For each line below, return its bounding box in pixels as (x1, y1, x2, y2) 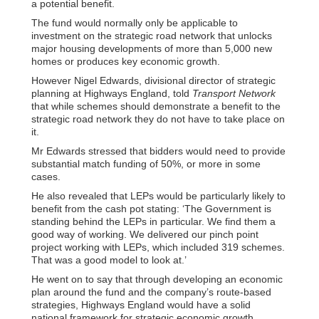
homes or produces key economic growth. (31, 55, 220, 67)
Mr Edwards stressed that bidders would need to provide (31, 145, 286, 157)
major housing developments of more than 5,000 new (31, 42, 272, 54)
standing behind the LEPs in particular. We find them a (31, 215, 276, 227)
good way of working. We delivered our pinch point (31, 228, 258, 240)
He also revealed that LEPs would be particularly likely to (31, 189, 286, 202)
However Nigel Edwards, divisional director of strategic (31, 74, 276, 86)
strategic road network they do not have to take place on (31, 113, 285, 125)
